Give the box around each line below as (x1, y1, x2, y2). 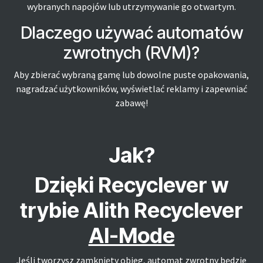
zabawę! (115, 97, 148, 109)
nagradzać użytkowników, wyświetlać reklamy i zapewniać (16, 83, 247, 95)
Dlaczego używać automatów (20, 22, 243, 43)
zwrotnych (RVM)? (63, 42, 200, 63)
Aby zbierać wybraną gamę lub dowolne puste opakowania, (14, 69, 249, 80)
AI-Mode (88, 222, 175, 248)
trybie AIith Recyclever (20, 197, 243, 223)
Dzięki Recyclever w (35, 172, 228, 198)
